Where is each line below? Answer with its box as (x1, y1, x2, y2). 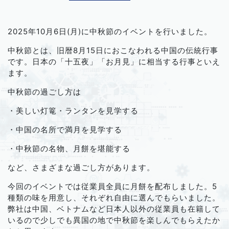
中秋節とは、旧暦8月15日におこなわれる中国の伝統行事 (8, 45, 218, 55)
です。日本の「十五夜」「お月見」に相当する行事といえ (8, 57, 220, 66)
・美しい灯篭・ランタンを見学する (8, 106, 139, 116)
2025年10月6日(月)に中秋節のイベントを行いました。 (8, 27, 212, 36)
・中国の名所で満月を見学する (8, 125, 122, 134)
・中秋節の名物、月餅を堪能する (8, 144, 130, 153)
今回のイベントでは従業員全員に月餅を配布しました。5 (8, 181, 217, 191)
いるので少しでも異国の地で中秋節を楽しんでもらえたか (8, 215, 220, 225)
